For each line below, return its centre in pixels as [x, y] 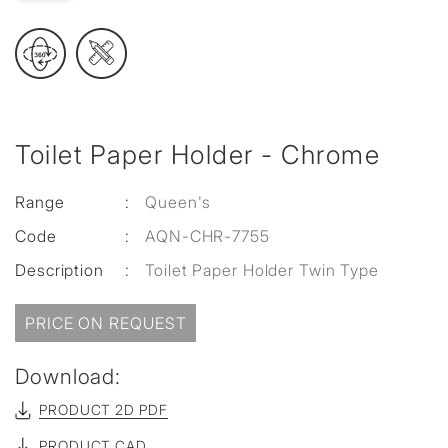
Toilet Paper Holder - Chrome [197, 154]
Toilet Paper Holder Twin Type [262, 270]
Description [59, 270]
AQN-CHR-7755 [207, 236]
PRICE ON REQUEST [106, 323]
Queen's [178, 202]
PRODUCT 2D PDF [103, 409]
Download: [68, 376]
